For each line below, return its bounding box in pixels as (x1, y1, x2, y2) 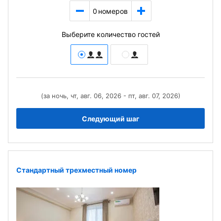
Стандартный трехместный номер (16, 165, 137, 174)
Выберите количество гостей (61, 30, 160, 38)
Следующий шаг (81, 114, 140, 123)
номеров (98, 6, 128, 15)
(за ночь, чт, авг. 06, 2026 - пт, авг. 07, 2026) (40, 92, 181, 100)
